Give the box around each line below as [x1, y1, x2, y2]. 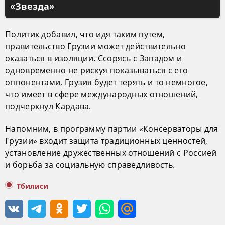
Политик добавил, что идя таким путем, [5, 29, 165, 40]
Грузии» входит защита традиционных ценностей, [5, 135, 208, 147]
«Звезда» [10, 2, 54, 12]
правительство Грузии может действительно [5, 41, 186, 52]
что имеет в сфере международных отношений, [5, 89, 198, 100]
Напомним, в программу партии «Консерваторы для [5, 123, 218, 135]
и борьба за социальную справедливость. [5, 159, 175, 171]
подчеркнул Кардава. [5, 101, 91, 113]
